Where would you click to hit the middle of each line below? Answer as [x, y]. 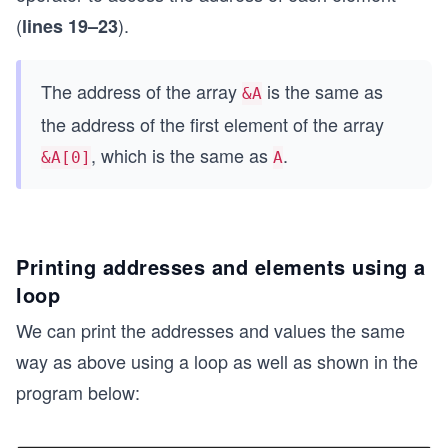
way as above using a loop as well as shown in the [217, 360]
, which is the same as [182, 154]
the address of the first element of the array [212, 123]
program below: [78, 391]
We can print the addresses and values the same [210, 329]
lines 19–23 [70, 25]
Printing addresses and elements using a [221, 266]
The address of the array [141, 90]
